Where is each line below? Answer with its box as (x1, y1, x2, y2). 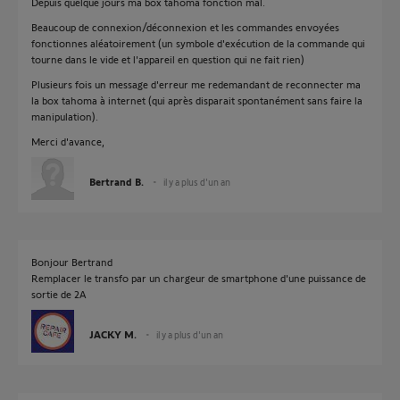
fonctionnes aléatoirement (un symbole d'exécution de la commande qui (31, 37, 365, 49)
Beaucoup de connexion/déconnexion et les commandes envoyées (31, 21, 339, 33)
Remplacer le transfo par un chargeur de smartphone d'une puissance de (31, 271, 366, 284)
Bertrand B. (89, 175, 144, 187)
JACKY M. (89, 328, 137, 340)
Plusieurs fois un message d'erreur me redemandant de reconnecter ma (31, 78, 361, 90)
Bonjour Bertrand (31, 255, 112, 268)
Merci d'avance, (31, 135, 104, 147)
